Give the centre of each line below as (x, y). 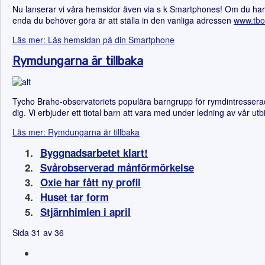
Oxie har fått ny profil (91, 182)
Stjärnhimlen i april (85, 212)
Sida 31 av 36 (38, 232)
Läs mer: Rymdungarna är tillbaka (76, 132)
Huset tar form (75, 197)
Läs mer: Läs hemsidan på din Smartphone (93, 40)
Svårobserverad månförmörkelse (117, 167)
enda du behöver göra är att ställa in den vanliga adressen (123, 20)
